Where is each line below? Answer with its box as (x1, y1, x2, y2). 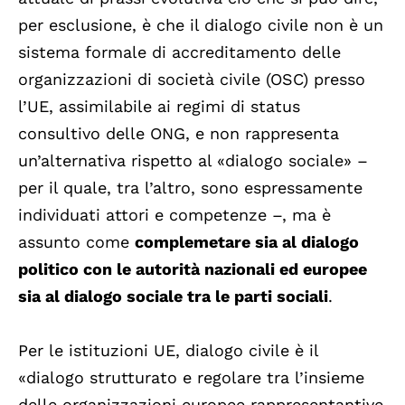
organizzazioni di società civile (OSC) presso (18, 70, 365, 89)
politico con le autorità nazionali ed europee (18, 259, 367, 279)
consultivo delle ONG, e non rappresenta (18, 124, 339, 144)
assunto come (18, 232, 135, 252)
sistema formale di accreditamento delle (18, 42, 341, 62)
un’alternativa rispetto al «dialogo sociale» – (18, 151, 368, 171)
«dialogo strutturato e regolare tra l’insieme (18, 368, 364, 388)
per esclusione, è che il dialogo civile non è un (18, 15, 383, 35)
